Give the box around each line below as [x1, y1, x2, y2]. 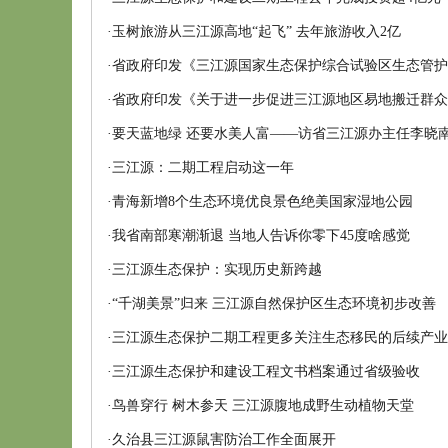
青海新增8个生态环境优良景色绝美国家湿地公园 [112, 194, 413, 209]
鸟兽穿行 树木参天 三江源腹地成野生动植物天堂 [112, 398, 414, 413]
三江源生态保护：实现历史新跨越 [112, 262, 322, 277]
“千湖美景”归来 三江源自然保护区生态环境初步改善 [112, 296, 436, 311]
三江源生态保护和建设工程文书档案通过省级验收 [112, 364, 420, 379]
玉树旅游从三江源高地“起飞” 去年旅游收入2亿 [112, 24, 401, 39]
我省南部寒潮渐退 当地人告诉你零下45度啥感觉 [112, 228, 410, 243]
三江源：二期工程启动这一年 [112, 160, 294, 175]
